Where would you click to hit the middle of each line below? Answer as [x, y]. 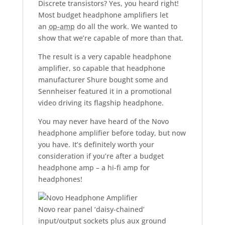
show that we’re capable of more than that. [110, 38]
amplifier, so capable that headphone [101, 68]
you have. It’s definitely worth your [96, 144]
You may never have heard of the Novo [103, 121]
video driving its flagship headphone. [101, 102]
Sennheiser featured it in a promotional [105, 91]
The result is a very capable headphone [104, 56]
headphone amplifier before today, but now [112, 133]
